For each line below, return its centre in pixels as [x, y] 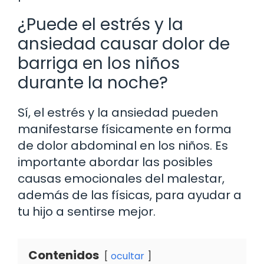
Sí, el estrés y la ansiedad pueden [118, 112]
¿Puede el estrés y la [100, 24]
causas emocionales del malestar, [121, 178]
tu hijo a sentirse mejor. [87, 211]
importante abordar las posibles [115, 162]
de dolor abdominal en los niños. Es [123, 145]
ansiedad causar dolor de [124, 44]
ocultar [128, 256]
